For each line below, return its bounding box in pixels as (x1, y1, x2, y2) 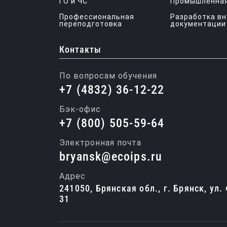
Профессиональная (59, 13, 134, 21)
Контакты (59, 44, 101, 55)
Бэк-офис (59, 104, 101, 114)
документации (170, 20, 226, 28)
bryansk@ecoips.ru (59, 149, 163, 164)
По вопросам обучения (59, 71, 157, 81)
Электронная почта (59, 138, 141, 147)
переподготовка (59, 20, 122, 28)
